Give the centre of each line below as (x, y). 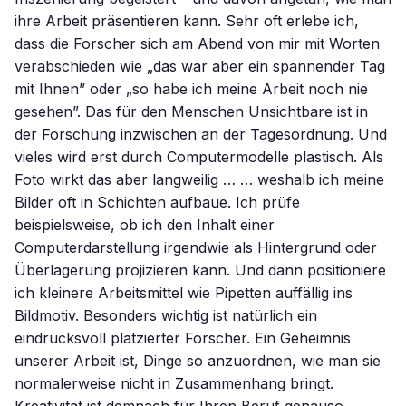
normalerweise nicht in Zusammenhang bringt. (174, 383)
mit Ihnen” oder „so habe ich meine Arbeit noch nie (191, 89)
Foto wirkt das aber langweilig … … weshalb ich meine (199, 179)
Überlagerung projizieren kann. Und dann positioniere (200, 270)
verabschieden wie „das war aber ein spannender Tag (200, 66)
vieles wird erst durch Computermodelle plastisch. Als (199, 157)
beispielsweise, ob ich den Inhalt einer (145, 225)
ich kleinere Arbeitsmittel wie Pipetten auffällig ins (184, 293)
